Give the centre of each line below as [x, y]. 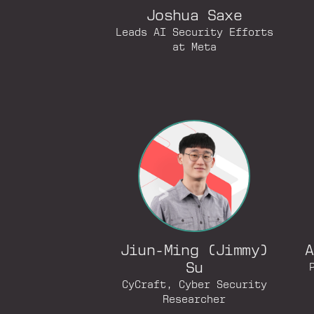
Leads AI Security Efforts [194, 33]
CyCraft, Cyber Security [194, 285]
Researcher [194, 300]
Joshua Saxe [194, 16]
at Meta [194, 48]
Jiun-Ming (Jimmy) [194, 251]
